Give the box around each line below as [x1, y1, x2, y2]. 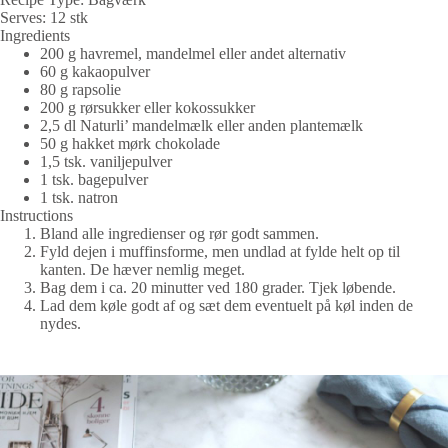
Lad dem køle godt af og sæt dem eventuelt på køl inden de [40, 297, 413, 315]
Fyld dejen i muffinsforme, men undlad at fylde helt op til [40, 243, 400, 261]
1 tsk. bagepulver [40, 171, 148, 189]
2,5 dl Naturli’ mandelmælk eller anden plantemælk [40, 117, 363, 135]
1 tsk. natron [40, 189, 118, 207]
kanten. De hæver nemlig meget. [40, 261, 245, 279]
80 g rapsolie [40, 81, 121, 99]
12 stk [50, 9, 88, 27]
